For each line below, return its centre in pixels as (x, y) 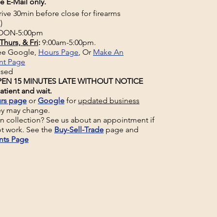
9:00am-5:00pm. (68, 42)
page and (121, 130)
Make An (108, 52)
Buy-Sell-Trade (79, 130)
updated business (109, 101)
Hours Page (58, 52)
